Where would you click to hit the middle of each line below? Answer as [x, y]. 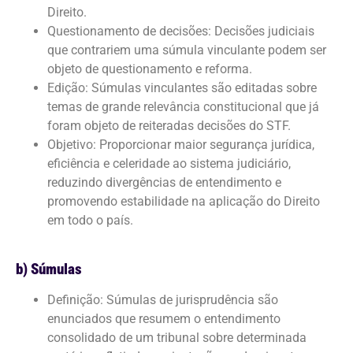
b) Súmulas [49, 269]
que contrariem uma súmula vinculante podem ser [187, 50]
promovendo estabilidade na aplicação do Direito [184, 201]
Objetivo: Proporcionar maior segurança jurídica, [181, 144]
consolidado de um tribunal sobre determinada [177, 338]
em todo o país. [90, 220]
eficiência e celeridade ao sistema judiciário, [169, 163]
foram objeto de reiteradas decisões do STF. [169, 125]
